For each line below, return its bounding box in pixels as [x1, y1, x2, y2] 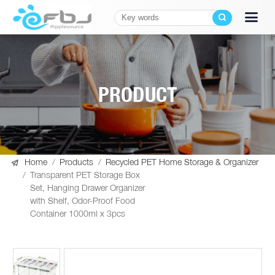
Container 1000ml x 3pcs [30, 210, 125, 219]
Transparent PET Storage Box [30, 171, 140, 180]
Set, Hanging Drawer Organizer [30, 184, 145, 193]
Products [60, 158, 93, 167]
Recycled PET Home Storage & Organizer [106, 158, 258, 167]
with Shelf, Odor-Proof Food [30, 197, 135, 206]
